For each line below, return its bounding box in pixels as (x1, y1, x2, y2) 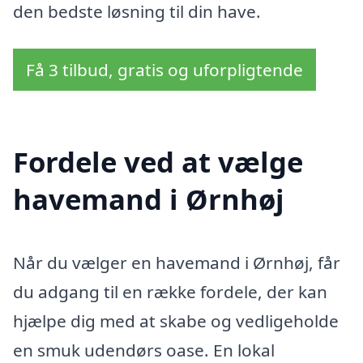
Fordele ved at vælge (13, 142, 303, 181)
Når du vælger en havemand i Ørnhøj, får (13, 250, 340, 274)
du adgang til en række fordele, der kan (13, 280, 327, 303)
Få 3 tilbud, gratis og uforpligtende (26, 58, 303, 81)
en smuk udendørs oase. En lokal (13, 338, 275, 361)
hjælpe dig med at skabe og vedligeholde (13, 309, 339, 332)
